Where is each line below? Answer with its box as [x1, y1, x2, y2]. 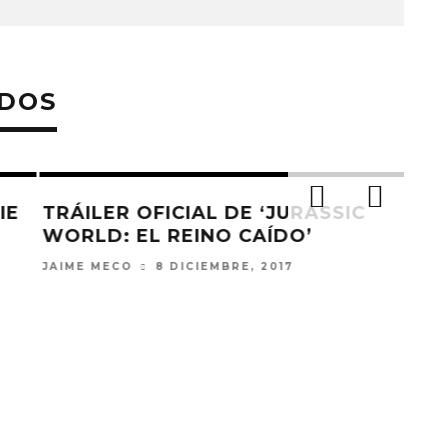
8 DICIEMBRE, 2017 [146, 260, 285, 274]
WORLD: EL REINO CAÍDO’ [33, 225, 304, 247]
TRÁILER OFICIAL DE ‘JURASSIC [33, 202, 357, 224]
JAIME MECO [33, 260, 124, 274]
